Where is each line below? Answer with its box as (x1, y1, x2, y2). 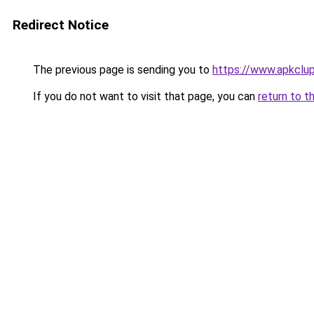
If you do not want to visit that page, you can (30, 90, 258, 103)
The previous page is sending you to (30, 63, 212, 76)
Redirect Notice (13, 17, 109, 33)
